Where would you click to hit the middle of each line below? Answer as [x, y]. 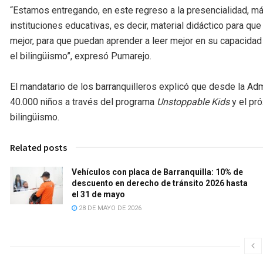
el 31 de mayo [98, 195]
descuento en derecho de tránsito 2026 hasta [160, 183]
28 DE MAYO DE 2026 [109, 208]
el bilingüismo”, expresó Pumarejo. [81, 56]
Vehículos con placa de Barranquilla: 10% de [157, 172]
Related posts [38, 148]
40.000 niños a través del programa [83, 102]
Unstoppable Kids [193, 102]
